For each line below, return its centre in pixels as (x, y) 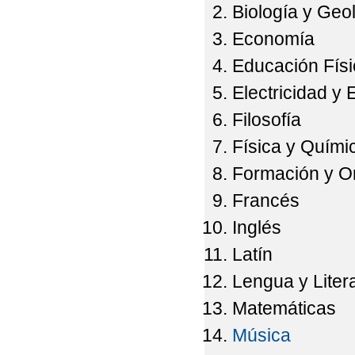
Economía (274, 39)
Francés (266, 201)
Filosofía (267, 120)
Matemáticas (284, 309)
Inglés (257, 228)
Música (262, 336)
